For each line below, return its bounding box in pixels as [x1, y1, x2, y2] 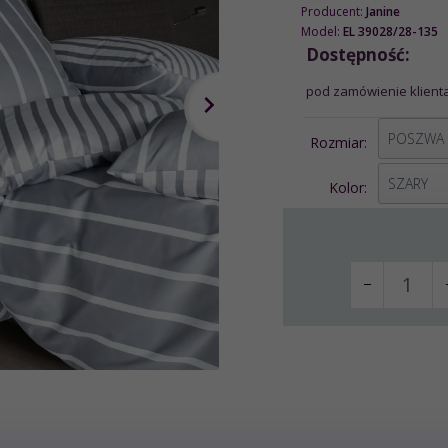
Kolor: [329, 177, 372, 197]
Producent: [300, 2, 366, 20]
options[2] [377, 161, 444, 181]
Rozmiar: [310, 132, 372, 152]
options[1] [377, 116, 444, 136]
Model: [300, 22, 343, 40]
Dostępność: [305, 42, 410, 66]
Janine [365, 2, 400, 20]
